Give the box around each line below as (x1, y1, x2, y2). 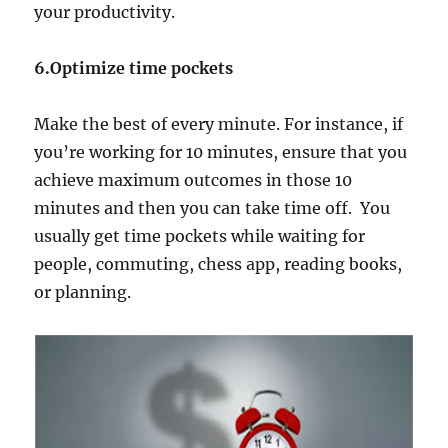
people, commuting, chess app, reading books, (34, 253, 403, 274)
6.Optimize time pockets (34, 57, 234, 78)
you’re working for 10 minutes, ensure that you (34, 141, 408, 162)
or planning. (34, 281, 132, 302)
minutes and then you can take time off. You (34, 197, 391, 218)
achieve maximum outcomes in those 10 (34, 169, 353, 190)
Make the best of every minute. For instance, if (34, 113, 404, 134)
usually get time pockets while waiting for (34, 225, 366, 246)
